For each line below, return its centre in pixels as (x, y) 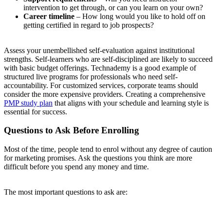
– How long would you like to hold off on (140, 16)
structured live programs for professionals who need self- (91, 76)
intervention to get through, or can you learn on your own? (113, 7)
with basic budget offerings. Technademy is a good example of (100, 68)
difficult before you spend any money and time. (76, 167)
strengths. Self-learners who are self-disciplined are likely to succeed (108, 59)
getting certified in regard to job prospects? (89, 25)
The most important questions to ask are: (66, 192)
